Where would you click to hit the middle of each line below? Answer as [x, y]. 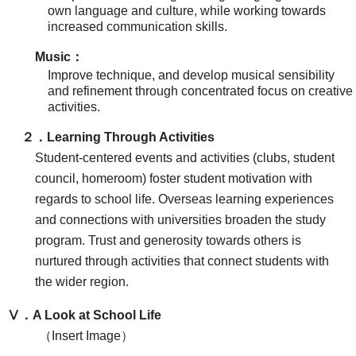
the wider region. [81, 282]
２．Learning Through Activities [118, 137]
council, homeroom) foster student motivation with [173, 179]
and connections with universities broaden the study [180, 220]
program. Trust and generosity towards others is [168, 241]
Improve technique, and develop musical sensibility [192, 75]
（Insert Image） [86, 336]
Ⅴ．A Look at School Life [84, 315]
